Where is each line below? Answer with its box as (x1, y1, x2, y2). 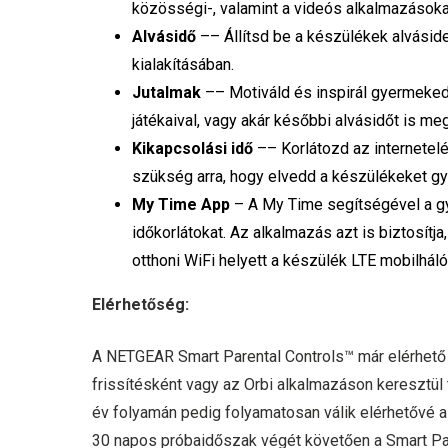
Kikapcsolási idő (132, 139, 254, 159)
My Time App (132, 195, 231, 215)
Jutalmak (132, 83, 202, 103)
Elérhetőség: (92, 295, 190, 315)
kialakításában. (132, 55, 235, 75)
